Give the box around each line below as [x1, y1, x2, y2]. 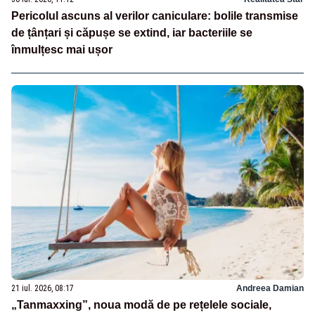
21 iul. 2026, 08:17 [11, 283, 74, 293]
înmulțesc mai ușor [11, 44, 112, 56]
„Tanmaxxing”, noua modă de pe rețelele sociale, [11, 298, 271, 311]
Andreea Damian [236, 283, 304, 293]
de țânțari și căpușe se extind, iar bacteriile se [11, 27, 252, 39]
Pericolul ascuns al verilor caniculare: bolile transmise [11, 10, 298, 22]
